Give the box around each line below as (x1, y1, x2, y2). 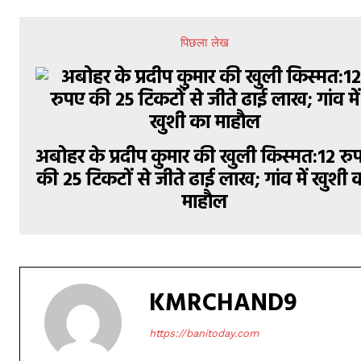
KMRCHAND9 (149, 284, 297, 323)
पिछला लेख (180, 35, 230, 50)
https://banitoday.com (149, 327, 259, 339)
